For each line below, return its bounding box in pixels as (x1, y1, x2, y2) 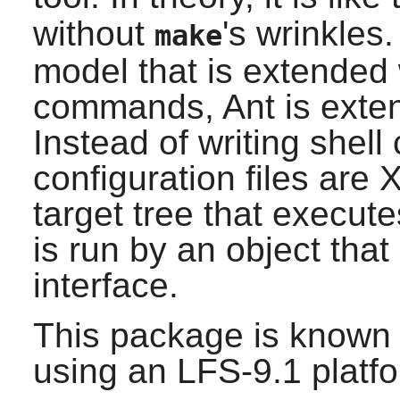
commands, (32, 87, 222, 127)
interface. (32, 266, 179, 305)
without (32, 14, 154, 54)
